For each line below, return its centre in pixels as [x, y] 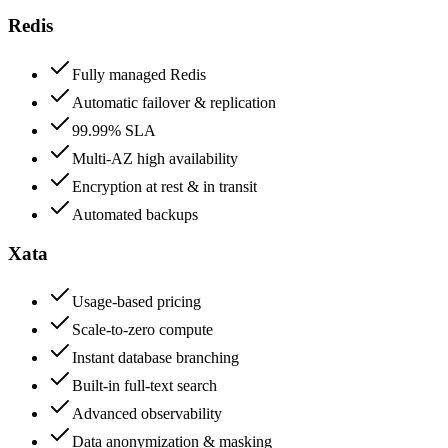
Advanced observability [147, 414]
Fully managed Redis [139, 74]
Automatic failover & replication [174, 102]
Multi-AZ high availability [155, 158]
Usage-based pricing [136, 302]
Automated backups [135, 214]
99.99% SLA [114, 130]
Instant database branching [155, 358]
